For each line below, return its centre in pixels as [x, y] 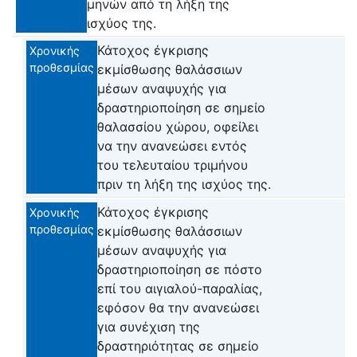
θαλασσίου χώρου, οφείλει [177, 127]
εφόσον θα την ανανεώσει [178, 307]
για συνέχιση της [148, 326]
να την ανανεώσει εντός [172, 146]
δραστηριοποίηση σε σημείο [181, 108]
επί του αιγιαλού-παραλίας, [179, 288]
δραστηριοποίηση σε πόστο [179, 269]
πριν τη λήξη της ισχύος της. [184, 184]
